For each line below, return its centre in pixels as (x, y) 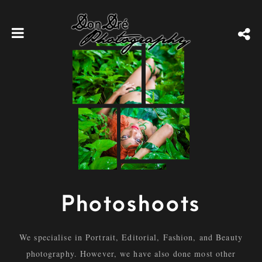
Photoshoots (131, 204)
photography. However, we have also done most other (131, 254)
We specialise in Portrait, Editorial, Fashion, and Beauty (131, 237)
